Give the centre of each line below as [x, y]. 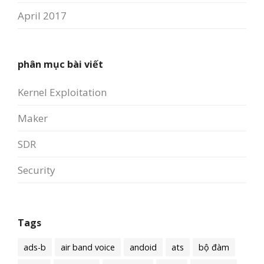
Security [37, 170]
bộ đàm [214, 247]
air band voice [88, 247]
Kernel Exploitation [62, 92]
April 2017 [42, 15]
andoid [143, 247]
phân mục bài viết [60, 64]
